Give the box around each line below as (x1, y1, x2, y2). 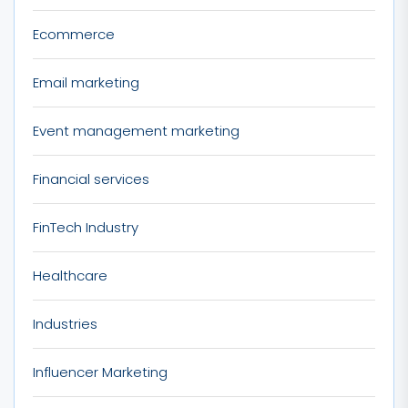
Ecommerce (33, 24, 115, 44)
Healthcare (33, 265, 107, 285)
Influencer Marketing (33, 362, 168, 382)
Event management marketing (33, 120, 240, 140)
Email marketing (33, 72, 139, 92)
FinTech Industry (33, 217, 138, 237)
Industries (33, 313, 97, 333)
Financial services (33, 168, 149, 189)
